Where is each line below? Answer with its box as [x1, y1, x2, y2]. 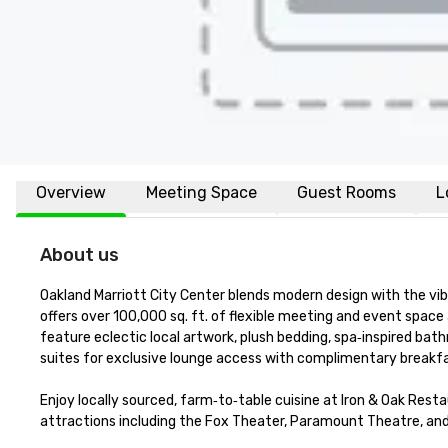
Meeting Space [146, 183, 257, 202]
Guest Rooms [297, 183, 396, 202]
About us [40, 244, 119, 266]
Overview [36, 183, 106, 202]
